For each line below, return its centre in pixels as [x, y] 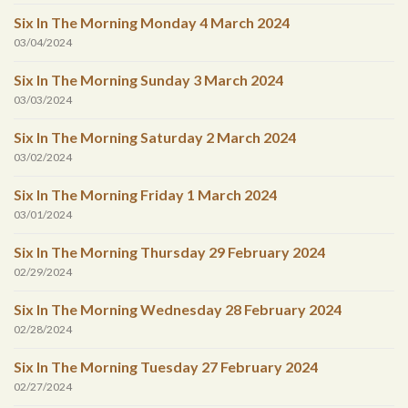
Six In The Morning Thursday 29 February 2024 [169, 252]
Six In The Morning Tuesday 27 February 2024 [166, 367]
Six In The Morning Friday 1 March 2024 [145, 195]
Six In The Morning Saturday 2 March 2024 [155, 138]
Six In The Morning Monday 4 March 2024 [152, 23]
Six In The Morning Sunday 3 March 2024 [148, 80]
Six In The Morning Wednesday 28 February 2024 [178, 310]
